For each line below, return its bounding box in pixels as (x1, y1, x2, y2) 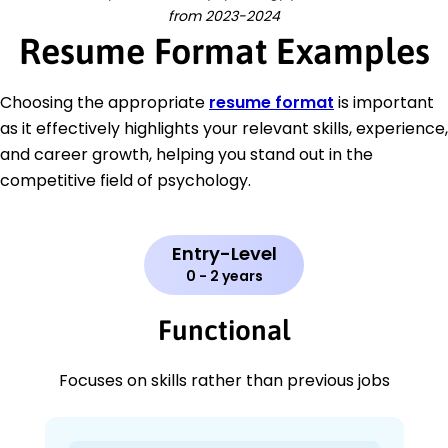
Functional (158, 313, 290, 346)
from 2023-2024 (168, 5, 280, 26)
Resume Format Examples (18, 29, 430, 72)
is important (334, 90, 434, 114)
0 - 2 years (185, 265, 263, 286)
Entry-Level (171, 240, 277, 266)
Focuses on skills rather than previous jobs (58, 368, 390, 392)
